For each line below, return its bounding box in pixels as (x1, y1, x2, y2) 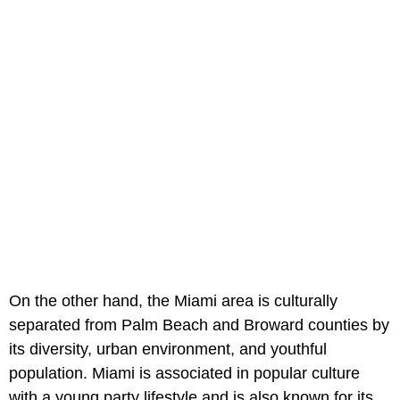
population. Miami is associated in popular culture (9, 363, 360, 382)
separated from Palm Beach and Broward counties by (9, 315, 389, 334)
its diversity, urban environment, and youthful (9, 339, 327, 358)
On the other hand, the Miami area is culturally (9, 291, 337, 310)
